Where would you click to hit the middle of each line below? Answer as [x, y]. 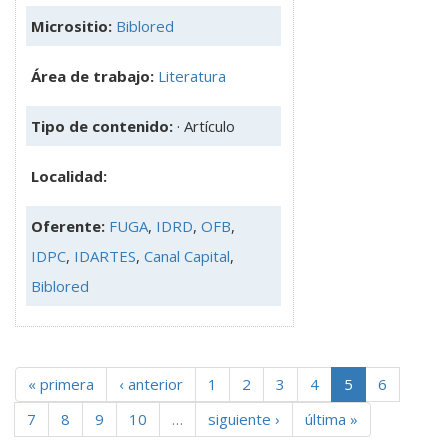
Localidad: [69, 175]
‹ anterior [151, 383]
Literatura [192, 75]
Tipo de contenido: [104, 125]
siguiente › [244, 418]
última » [331, 418]
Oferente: [70, 225]
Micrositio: [71, 25]
